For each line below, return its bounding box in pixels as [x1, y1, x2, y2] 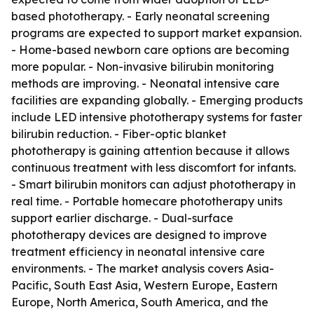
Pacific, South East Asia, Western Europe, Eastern [11, 278, 278, 292]
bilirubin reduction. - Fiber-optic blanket [11, 127, 226, 141]
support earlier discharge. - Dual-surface [11, 211, 233, 225]
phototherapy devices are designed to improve [11, 228, 267, 242]
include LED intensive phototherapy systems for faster [11, 110, 302, 124]
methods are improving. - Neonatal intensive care [11, 76, 280, 90]
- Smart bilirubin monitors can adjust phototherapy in [11, 177, 296, 191]
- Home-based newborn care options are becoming [11, 43, 289, 57]
